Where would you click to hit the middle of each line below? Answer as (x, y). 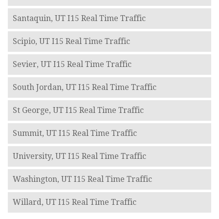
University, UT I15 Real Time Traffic (79, 156)
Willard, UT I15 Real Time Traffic (74, 202)
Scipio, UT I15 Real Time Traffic (71, 41)
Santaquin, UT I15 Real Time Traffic (79, 18)
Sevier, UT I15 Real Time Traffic (72, 64)
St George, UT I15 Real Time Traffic (78, 110)
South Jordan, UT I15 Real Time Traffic (84, 87)
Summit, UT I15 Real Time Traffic (75, 133)
